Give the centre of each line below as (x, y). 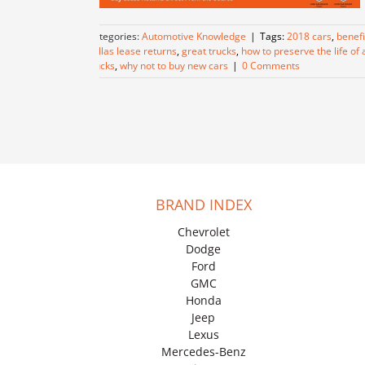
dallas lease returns (132, 51)
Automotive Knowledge (194, 37)
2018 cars (309, 37)
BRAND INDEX (203, 205)
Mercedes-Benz (203, 352)
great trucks (209, 51)
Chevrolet (203, 232)
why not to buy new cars (174, 66)
